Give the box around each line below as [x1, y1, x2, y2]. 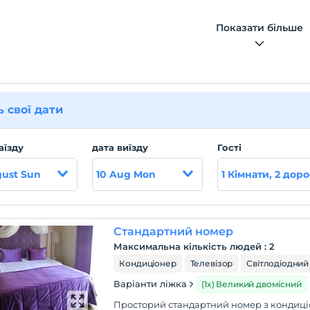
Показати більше [216, 21, 304, 34]
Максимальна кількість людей [113, 241, 262, 252]
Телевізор [190, 258, 233, 268]
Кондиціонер [119, 258, 176, 268]
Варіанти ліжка [113, 278, 188, 289]
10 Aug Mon [96, 168, 156, 181]
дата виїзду [92, 142, 149, 153]
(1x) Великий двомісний [201, 279, 302, 289]
